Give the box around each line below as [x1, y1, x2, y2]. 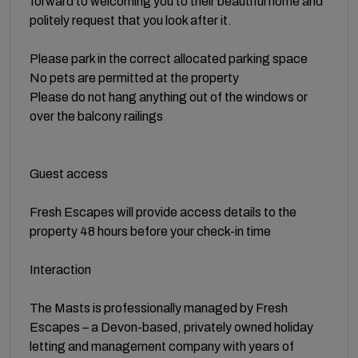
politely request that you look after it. [30, 13, 232, 27]
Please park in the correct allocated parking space [30, 51, 308, 66]
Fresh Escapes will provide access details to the [30, 205, 296, 219]
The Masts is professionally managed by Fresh [30, 300, 288, 315]
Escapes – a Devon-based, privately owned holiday [30, 320, 313, 334]
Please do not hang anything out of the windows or [30, 89, 308, 104]
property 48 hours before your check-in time [30, 224, 271, 238]
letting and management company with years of [30, 339, 294, 353]
